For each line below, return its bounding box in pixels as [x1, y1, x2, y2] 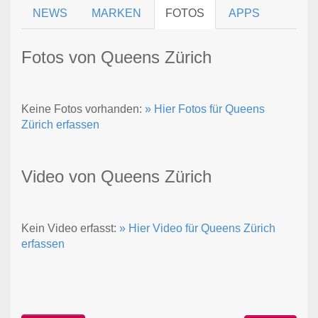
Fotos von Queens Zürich [21, 47, 212, 67]
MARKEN [92, 6, 141, 19]
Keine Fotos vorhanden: [21, 102, 145, 115]
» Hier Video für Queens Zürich [119, 221, 275, 234]
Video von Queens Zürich [21, 166, 212, 186]
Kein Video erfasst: [21, 221, 119, 234]
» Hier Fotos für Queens [145, 102, 265, 115]
